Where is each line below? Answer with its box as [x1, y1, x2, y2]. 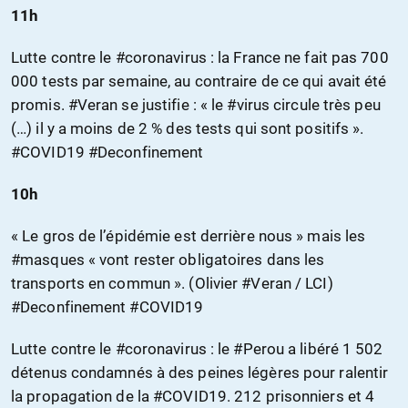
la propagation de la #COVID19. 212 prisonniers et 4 [11, 387, 375, 406]
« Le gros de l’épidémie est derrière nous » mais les [11, 227, 366, 246]
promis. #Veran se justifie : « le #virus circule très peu [11, 96, 381, 115]
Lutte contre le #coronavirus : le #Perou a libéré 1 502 [11, 340, 383, 359]
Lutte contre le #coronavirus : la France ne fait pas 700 [11, 48, 389, 67]
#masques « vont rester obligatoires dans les [11, 250, 325, 270]
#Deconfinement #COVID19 [11, 298, 204, 317]
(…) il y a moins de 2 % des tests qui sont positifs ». [11, 119, 364, 138]
